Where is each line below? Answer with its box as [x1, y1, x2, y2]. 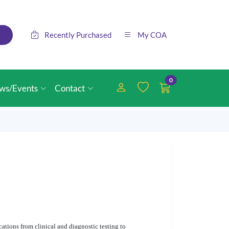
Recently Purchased [44, 30, 111, 39]
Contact [55, 83, 85, 94]
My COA [138, 30, 167, 39]
